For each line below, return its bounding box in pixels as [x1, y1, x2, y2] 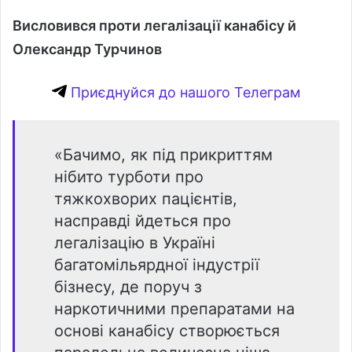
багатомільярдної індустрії [54, 255, 259, 274]
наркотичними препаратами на [54, 299, 295, 318]
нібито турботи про [54, 167, 203, 186]
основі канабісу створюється [54, 321, 280, 340]
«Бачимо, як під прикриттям [54, 145, 273, 164]
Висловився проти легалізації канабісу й [13, 16, 296, 34]
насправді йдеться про [54, 211, 231, 230]
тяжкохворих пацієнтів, [54, 189, 237, 208]
